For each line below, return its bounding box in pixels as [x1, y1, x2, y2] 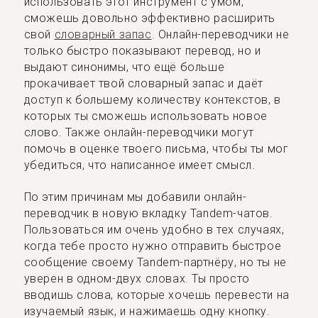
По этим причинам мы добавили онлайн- [23, 190, 247, 204]
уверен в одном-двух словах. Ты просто [23, 272, 250, 285]
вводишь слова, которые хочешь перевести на [23, 288, 290, 302]
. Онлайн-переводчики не [151, 27, 290, 41]
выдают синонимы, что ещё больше [23, 60, 225, 74]
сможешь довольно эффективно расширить [23, 11, 275, 25]
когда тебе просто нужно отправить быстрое [23, 239, 282, 253]
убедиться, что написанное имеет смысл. [23, 158, 256, 172]
